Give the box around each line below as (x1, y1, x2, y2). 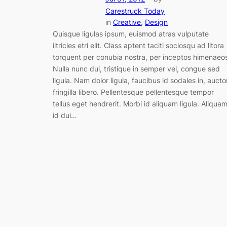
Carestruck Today (105, 7, 165, 16)
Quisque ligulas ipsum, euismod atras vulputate (53, 29, 209, 39)
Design (145, 18, 168, 27)
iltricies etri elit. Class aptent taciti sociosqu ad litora (53, 41, 224, 50)
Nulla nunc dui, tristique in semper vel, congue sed (53, 64, 220, 73)
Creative (113, 18, 141, 27)
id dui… (53, 111, 77, 120)
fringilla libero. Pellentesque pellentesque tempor (53, 88, 214, 97)
